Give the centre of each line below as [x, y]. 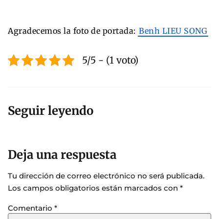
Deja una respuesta [62, 155]
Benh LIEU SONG [173, 31]
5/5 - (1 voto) [110, 60]
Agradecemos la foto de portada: [73, 31]
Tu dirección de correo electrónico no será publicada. [106, 176]
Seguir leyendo [51, 111]
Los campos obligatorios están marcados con [94, 188]
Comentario [31, 208]
